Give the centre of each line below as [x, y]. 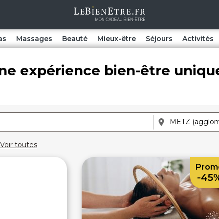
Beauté [75, 39]
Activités [198, 39]
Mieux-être [116, 39]
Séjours [159, 39]
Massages [34, 39]
